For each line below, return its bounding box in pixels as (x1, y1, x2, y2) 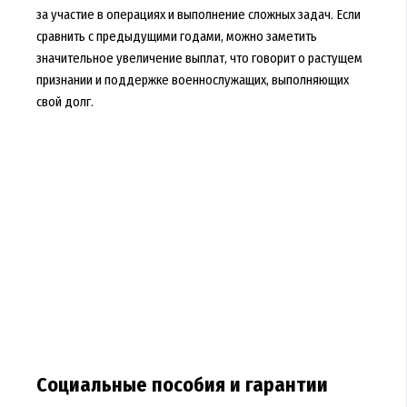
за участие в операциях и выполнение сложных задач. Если (35, 5, 361, 23)
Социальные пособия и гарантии (35, 373, 328, 398)
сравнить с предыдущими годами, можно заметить (35, 27, 317, 45)
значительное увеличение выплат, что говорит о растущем (35, 49, 362, 66)
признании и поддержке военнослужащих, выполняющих (35, 71, 349, 88)
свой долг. (35, 93, 94, 110)
